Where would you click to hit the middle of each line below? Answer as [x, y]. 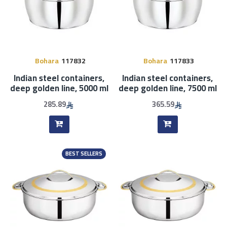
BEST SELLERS [84, 154]
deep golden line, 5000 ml [59, 88]
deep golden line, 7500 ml [167, 88]
